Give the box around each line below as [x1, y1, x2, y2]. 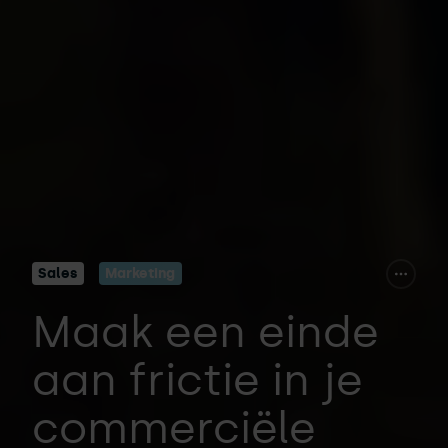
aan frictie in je [32, 353, 363, 407]
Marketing [105, 265, 176, 283]
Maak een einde [32, 305, 379, 359]
